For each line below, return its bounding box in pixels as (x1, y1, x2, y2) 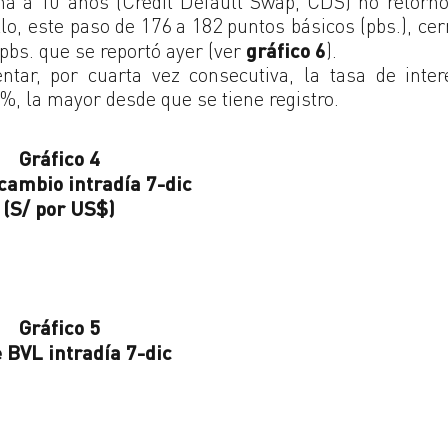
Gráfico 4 (18, 145, 100, 170)
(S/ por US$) (3, 195, 115, 220)
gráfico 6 (246, 37, 326, 62)
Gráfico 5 (18, 314, 100, 339)
